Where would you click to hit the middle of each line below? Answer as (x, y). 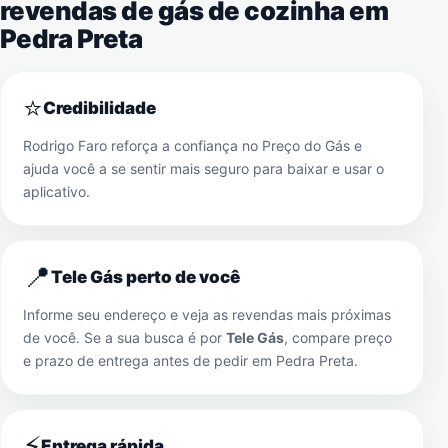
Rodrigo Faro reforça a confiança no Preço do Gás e (192, 145)
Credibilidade (99, 108)
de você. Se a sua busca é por (124, 337)
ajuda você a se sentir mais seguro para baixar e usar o (203, 168)
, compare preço (338, 337)
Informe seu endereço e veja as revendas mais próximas (207, 314)
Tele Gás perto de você (145, 277)
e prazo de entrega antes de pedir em (149, 360)
